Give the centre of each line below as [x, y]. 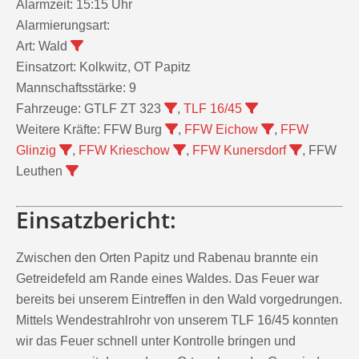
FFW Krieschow [124, 150]
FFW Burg [133, 129]
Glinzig [36, 150]
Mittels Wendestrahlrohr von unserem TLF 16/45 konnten [177, 320]
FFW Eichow [221, 129]
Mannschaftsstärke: [71, 88]
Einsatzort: [46, 67]
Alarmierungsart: [63, 25]
